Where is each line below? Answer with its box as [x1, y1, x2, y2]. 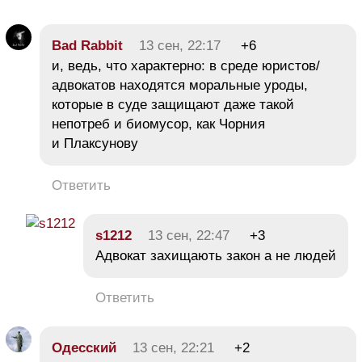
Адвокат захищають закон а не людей [95, 248, 336, 264]
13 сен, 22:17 [139, 38, 221, 54]
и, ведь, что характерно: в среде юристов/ [52, 58, 320, 74]
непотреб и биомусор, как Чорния [52, 116, 265, 133]
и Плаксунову [52, 136, 138, 152]
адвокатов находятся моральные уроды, [52, 78, 308, 94]
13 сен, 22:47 [148, 228, 229, 244]
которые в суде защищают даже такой [52, 97, 294, 113]
